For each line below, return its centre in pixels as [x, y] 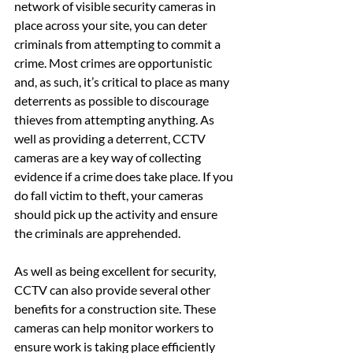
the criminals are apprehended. [97, 232]
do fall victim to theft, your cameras [110, 195]
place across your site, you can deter [112, 24]
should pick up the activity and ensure [117, 214]
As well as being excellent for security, [116, 270]
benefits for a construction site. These [116, 308]
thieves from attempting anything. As [115, 119]
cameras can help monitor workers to [115, 327]
